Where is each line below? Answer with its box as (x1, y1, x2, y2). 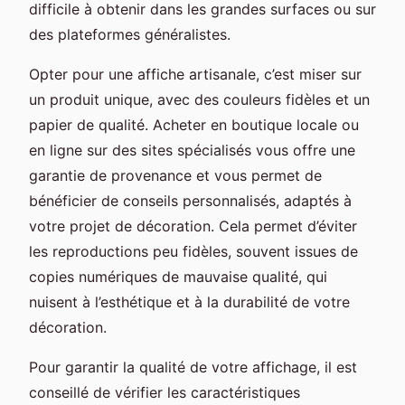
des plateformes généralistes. (29, 24, 231, 43)
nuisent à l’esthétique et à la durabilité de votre (29, 292, 350, 311)
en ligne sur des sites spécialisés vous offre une (29, 140, 355, 159)
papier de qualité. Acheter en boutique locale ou (29, 115, 359, 134)
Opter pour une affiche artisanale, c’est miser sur (29, 64, 362, 83)
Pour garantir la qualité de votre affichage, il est (29, 357, 357, 376)
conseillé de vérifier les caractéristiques (29, 382, 300, 401)
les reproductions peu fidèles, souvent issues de (29, 241, 358, 260)
